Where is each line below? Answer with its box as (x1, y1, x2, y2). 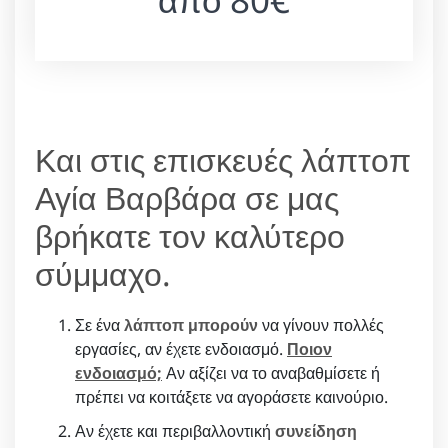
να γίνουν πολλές (258, 313, 384, 336)
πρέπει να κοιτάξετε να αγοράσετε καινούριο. (75, 385, 388, 408)
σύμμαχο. (35, 251, 171, 295)
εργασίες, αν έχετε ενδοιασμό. (75, 337, 287, 360)
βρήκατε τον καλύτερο (35, 213, 345, 257)
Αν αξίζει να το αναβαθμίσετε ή (162, 361, 380, 384)
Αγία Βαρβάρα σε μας (35, 175, 339, 219)
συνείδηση (275, 419, 357, 442)
